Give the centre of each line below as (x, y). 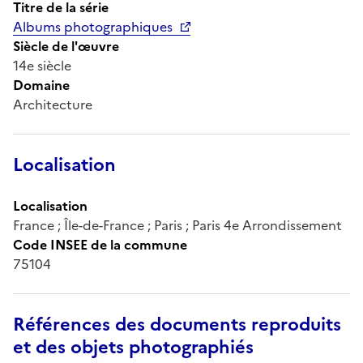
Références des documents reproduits (177, 324)
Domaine (41, 85)
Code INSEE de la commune (100, 244)
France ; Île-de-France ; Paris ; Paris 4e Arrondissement (177, 225)
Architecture (53, 104)
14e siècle (42, 65)
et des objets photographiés (133, 347)
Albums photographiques (93, 26)
